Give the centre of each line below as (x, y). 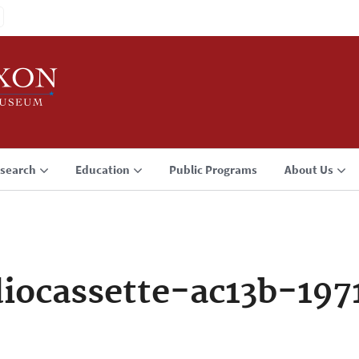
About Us (309, 169)
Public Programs (213, 169)
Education (103, 169)
